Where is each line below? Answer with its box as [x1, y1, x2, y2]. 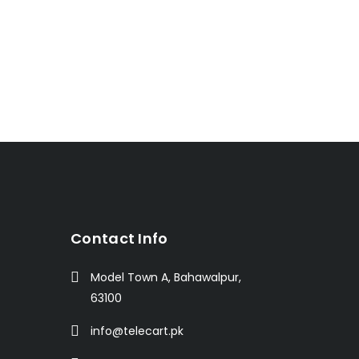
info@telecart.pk [91, 323, 184, 340]
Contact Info [71, 228, 168, 249]
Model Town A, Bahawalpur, [91, 269, 241, 286]
